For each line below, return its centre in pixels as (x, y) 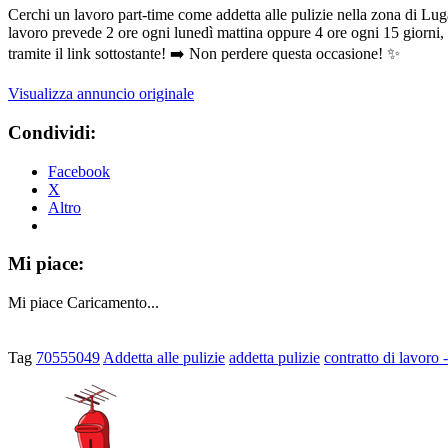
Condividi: (52, 132)
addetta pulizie (274, 357)
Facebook (79, 171)
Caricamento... (113, 302)
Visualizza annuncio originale (101, 94)
